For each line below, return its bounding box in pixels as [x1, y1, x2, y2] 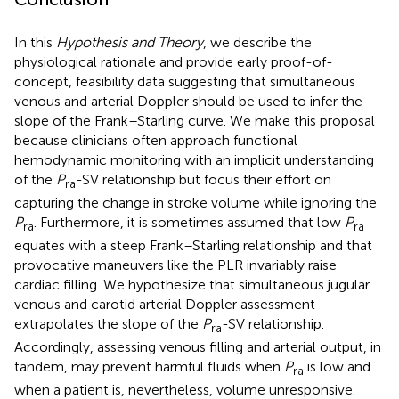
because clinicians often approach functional [14, 131, 297, 149]
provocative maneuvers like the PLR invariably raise [14, 256, 337, 273]
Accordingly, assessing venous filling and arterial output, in [14, 338, 381, 356]
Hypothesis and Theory [56, 33, 203, 51]
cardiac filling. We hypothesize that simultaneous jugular [14, 275, 370, 293]
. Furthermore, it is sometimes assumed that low [34, 213, 345, 231]
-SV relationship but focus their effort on [76, 170, 331, 188]
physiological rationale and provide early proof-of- [14, 53, 333, 70]
